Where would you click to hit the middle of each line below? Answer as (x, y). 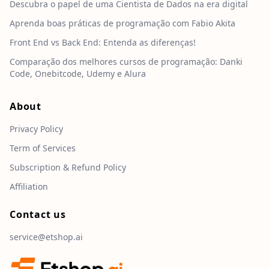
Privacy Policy (36, 129)
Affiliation (29, 187)
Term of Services (43, 148)
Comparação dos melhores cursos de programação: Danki (126, 62)
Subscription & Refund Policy (68, 168)
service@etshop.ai (46, 237)
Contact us (38, 215)
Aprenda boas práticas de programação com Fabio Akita (122, 23)
